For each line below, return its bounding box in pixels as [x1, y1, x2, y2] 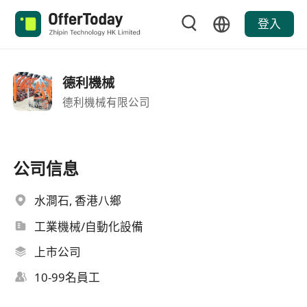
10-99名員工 [34, 269, 101, 286]
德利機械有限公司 [62, 94, 150, 110]
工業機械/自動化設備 [34, 218, 144, 234]
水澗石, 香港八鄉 [34, 193, 122, 209]
